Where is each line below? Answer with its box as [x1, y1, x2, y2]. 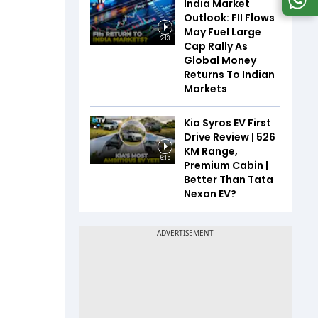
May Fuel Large [184, 25, 261, 39]
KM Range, [184, 144, 238, 158]
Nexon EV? [184, 187, 236, 201]
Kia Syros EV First [184, 116, 271, 130]
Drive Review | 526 [184, 130, 275, 144]
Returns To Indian [184, 67, 275, 82]
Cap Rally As [184, 39, 248, 53]
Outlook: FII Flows [184, 11, 275, 25]
